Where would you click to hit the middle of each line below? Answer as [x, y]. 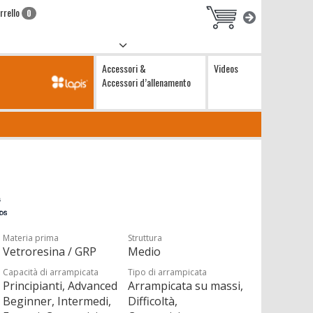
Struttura [145, 238]
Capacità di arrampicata [51, 272]
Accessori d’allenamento [146, 82]
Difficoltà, [153, 301]
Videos [226, 68]
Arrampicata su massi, [186, 286]
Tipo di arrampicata [168, 272]
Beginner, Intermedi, [57, 301]
